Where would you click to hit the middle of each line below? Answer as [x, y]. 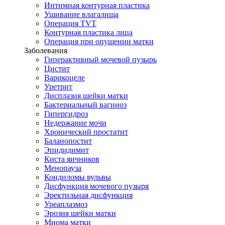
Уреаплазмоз [66, 204]
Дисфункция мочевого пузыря [96, 186]
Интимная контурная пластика [97, 5]
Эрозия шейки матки [80, 213]
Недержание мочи [75, 123]
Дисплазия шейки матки [86, 96]
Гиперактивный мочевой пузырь [100, 60]
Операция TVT [70, 23]
